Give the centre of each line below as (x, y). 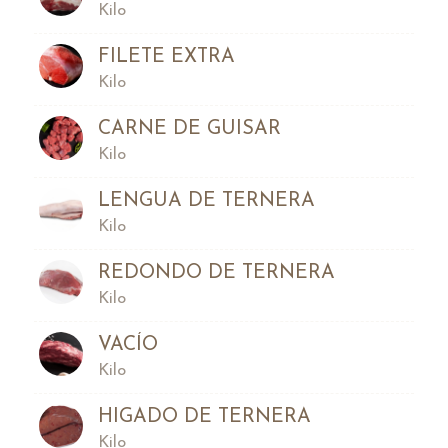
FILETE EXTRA (166, 56)
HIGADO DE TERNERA (204, 416)
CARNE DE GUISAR (189, 128)
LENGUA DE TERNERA (206, 200)
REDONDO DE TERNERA (216, 272)
